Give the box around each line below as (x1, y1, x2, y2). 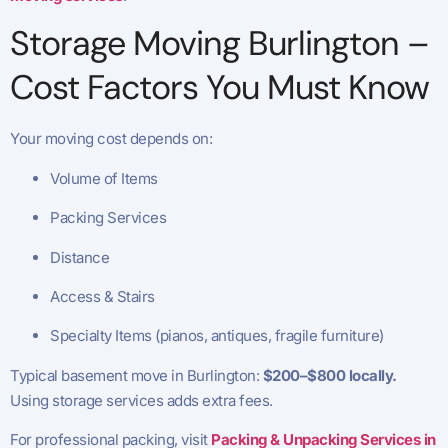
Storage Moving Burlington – (10, 21, 429, 67)
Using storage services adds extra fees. (10, 390, 273, 410)
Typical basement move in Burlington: (10, 365, 263, 385)
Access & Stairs (50, 287, 155, 307)
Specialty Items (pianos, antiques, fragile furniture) (50, 326, 384, 346)
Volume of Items (50, 168, 158, 188)
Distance (50, 247, 109, 267)
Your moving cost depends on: (10, 129, 212, 149)
